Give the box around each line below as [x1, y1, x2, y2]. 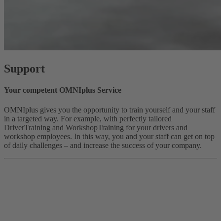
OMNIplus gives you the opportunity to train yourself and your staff [4, 105, 215, 114]
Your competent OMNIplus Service [4, 86, 121, 95]
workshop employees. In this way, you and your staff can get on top [4, 132, 215, 141]
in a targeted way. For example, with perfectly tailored [4, 114, 172, 123]
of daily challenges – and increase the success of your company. [4, 141, 202, 149]
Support [4, 62, 45, 75]
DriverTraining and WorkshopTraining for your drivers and [4, 123, 187, 132]
